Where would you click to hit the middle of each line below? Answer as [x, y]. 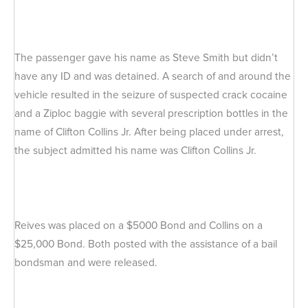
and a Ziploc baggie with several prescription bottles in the [151, 113]
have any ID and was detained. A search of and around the [153, 76]
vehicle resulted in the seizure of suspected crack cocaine [151, 95]
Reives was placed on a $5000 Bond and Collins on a [139, 225]
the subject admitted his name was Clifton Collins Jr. [135, 151]
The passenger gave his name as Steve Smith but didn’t [146, 58]
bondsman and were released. [86, 262]
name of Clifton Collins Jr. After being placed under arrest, [149, 132]
